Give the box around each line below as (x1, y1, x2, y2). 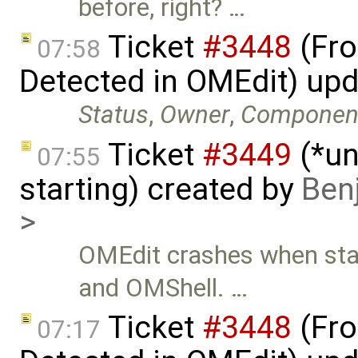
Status (78, 100, 149, 130)
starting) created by (19, 170, 301, 208)
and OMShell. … (78, 272, 249, 303)
